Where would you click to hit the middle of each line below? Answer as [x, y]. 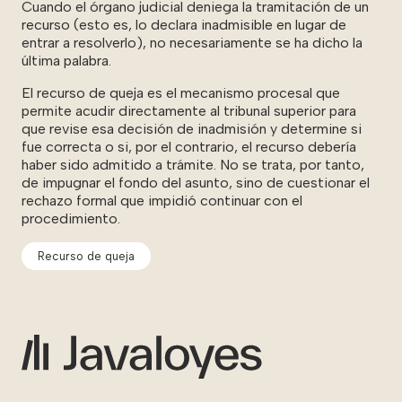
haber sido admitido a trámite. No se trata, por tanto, [193, 165]
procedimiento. [71, 219]
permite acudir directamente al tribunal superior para [189, 111]
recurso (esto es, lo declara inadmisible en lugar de [184, 25]
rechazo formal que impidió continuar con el [162, 201]
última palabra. [66, 61]
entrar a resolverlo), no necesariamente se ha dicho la [192, 43]
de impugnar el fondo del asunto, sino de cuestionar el [196, 183]
